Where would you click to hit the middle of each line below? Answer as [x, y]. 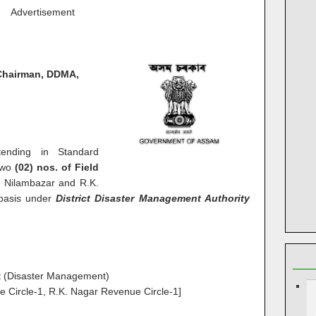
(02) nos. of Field [57, 167]
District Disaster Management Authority [153, 198]
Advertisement [42, 12]
